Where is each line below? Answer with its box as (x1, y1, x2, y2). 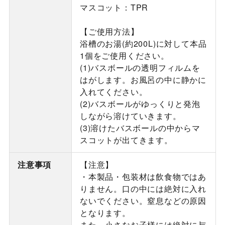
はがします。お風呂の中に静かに (79, 74, 206, 86)
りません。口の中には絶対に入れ (79, 183, 206, 195)
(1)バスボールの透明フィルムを (79, 62, 200, 74)
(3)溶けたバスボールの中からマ (79, 122, 200, 134)
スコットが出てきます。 (79, 134, 173, 146)
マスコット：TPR (79, 2, 149, 14)
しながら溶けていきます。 (79, 110, 181, 122)
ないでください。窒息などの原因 (79, 195, 206, 207)
